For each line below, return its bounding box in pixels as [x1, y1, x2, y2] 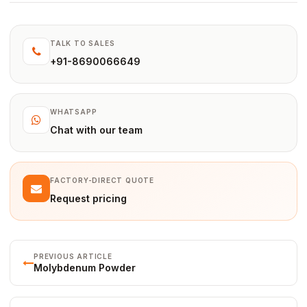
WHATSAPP [50, 108, 97, 116]
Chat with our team [50, 124, 143, 136]
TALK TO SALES [50, 39, 115, 48]
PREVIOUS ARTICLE [34, 252, 112, 261]
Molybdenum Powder [34, 262, 136, 274]
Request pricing [50, 193, 127, 205]
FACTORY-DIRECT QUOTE [50, 176, 154, 185]
